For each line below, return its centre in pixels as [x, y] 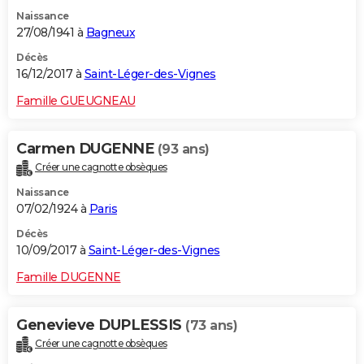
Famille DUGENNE [69, 277]
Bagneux [110, 32]
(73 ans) [211, 325]
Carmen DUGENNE [87, 148]
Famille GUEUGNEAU [76, 100]
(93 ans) [183, 149]
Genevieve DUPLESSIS [101, 325]
